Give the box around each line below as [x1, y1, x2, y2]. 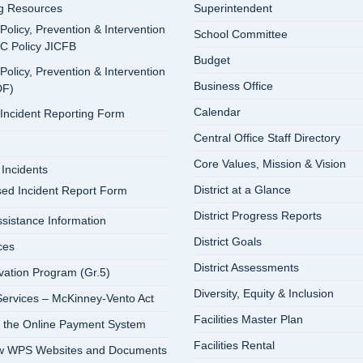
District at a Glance [194, 183, 291, 196]
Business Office [194, 79, 273, 92]
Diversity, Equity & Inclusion [194, 287, 334, 300]
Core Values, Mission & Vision [194, 157, 346, 170]
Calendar [194, 105, 241, 118]
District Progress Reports [194, 209, 322, 222]
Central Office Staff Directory [194, 131, 340, 144]
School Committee [194, 28, 288, 41]
